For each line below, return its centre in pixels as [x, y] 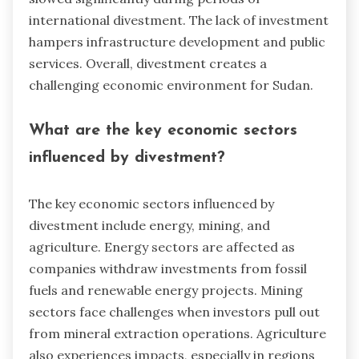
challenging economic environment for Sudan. [171, 85]
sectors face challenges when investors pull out [174, 312]
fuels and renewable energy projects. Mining [166, 290]
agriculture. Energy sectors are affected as [162, 247]
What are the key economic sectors [163, 131]
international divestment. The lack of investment [179, 20]
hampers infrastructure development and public [177, 41]
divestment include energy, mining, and [149, 226]
